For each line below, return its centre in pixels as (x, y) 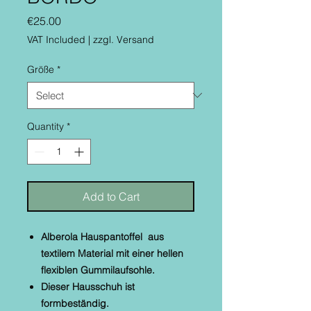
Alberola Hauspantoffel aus (102, 236)
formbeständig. (75, 303)
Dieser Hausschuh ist (88, 286)
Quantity (45, 126)
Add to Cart (111, 196)
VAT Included (56, 39)
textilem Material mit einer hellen (112, 253)
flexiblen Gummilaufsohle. (98, 270)
